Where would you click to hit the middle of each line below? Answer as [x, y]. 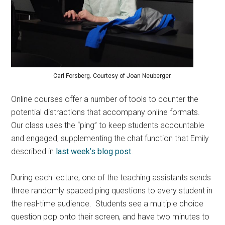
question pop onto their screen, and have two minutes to [110, 217]
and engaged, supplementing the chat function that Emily [110, 139]
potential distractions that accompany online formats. [107, 113]
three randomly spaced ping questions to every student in [112, 191]
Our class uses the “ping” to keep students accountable [108, 126]
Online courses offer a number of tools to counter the [105, 99]
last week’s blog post [94, 152]
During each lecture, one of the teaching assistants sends [111, 178]
